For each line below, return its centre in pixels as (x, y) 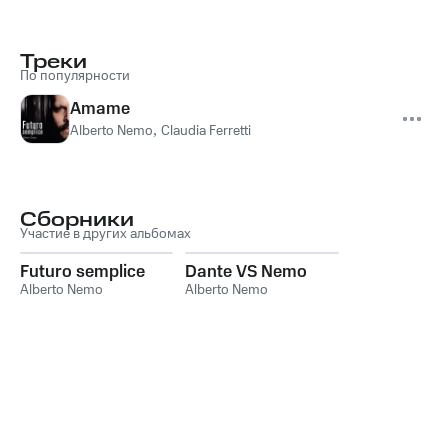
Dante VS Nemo (246, 272)
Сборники (77, 220)
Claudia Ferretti (206, 131)
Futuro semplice (82, 272)
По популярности (75, 76)
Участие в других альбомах (105, 234)
